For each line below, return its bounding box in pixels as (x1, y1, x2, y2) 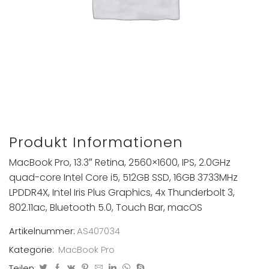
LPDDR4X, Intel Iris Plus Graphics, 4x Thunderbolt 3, (9, 186, 235, 200)
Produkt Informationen (9, 131, 183, 152)
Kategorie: (9, 243, 56, 256)
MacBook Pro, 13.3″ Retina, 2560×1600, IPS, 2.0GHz (9, 156, 231, 170)
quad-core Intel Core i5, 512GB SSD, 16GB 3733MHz (9, 171, 238, 185)
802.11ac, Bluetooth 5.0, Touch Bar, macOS (9, 201, 202, 215)
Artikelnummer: (9, 224, 75, 237)
